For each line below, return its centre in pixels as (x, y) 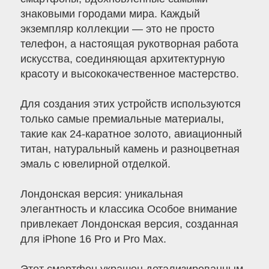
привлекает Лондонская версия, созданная (129, 224)
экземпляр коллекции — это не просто (117, 29)
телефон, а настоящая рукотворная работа (129, 44)
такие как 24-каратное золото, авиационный (131, 134)
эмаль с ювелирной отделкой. (95, 164)
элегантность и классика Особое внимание (128, 209)
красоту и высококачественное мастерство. (129, 74)
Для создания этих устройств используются (130, 104)
